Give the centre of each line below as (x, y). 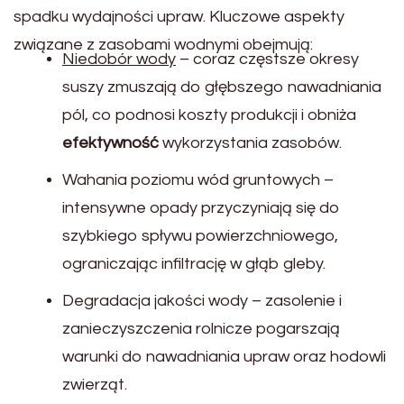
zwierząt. (95, 385)
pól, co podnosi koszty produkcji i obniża (209, 115)
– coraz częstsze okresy (267, 60)
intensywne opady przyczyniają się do (201, 208)
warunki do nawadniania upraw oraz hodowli (224, 357)
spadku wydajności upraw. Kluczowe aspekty (179, 17)
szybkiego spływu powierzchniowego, (200, 236)
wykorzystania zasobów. (250, 143)
